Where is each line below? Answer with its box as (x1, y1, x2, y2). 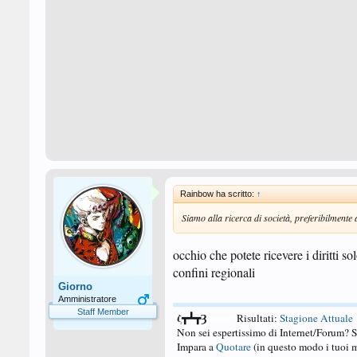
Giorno (58, 280, 92, 292)
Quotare (216, 339, 251, 354)
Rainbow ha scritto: (180, 189, 257, 198)
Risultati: (237, 311, 280, 325)
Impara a (177, 339, 216, 354)
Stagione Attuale (280, 311, 353, 325)
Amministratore (58, 294, 116, 304)
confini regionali (173, 264, 255, 280)
